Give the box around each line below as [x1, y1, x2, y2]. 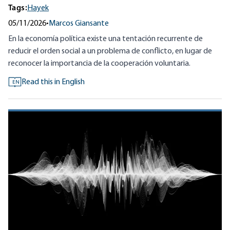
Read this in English [22, 78, 85, 86]
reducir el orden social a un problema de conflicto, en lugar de [8, 47, 212, 55]
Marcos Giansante [49, 19, 109, 28]
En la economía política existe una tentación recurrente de [8, 34, 203, 43]
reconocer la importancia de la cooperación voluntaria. [8, 59, 190, 68]
